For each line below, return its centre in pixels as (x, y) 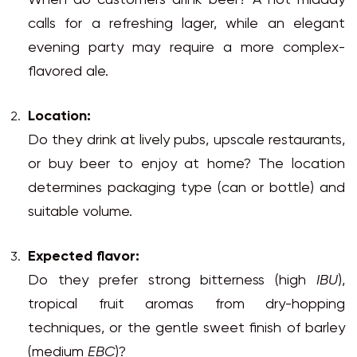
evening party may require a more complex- (186, 49)
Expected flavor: (84, 257)
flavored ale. (68, 73)
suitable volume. (80, 213)
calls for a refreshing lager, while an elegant (186, 25)
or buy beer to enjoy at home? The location (186, 165)
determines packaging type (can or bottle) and (186, 189)
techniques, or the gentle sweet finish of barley (186, 329)
